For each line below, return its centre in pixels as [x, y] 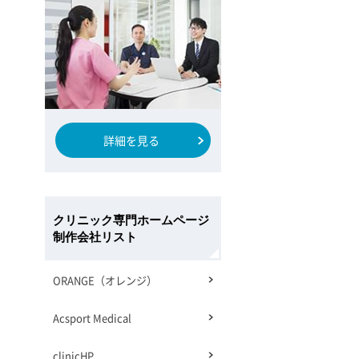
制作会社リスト [95, 238]
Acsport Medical [92, 318]
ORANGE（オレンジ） [105, 280]
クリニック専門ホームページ [131, 221]
